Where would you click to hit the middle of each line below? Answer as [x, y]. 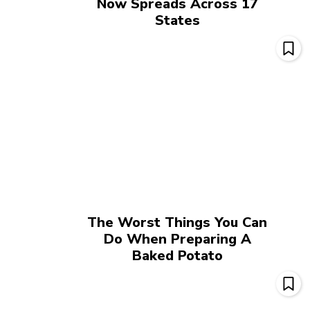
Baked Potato [177, 256]
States [177, 20]
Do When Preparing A [177, 239]
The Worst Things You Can [177, 223]
